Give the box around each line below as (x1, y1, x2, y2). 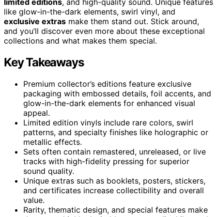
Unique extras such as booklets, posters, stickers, (23, 175, 205, 186)
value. (23, 195, 45, 205)
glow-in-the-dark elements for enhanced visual (23, 98, 195, 108)
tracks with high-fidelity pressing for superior (23, 156, 189, 166)
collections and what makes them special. (4, 35, 157, 46)
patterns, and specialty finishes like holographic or (23, 127, 208, 137)
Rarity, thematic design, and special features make (23, 204, 208, 215)
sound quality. (23, 166, 74, 176)
